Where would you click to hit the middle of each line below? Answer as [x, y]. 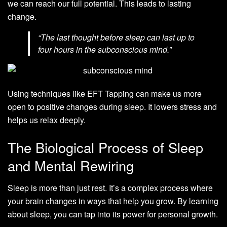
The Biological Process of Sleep [105, 147]
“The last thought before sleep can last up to [116, 37]
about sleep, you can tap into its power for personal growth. [113, 214]
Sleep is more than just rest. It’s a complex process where [110, 188]
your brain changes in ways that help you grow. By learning [113, 201]
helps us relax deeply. [47, 120]
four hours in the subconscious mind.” [105, 50]
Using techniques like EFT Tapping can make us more [105, 94]
